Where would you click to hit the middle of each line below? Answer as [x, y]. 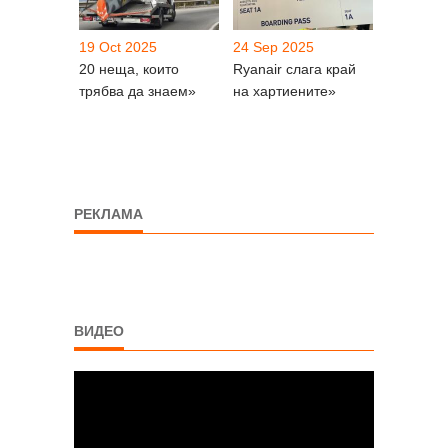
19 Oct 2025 [118, 46]
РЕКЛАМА [108, 213]
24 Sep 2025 [273, 46]
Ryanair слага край [294, 68]
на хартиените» [284, 90]
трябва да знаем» [137, 90]
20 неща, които [129, 68]
